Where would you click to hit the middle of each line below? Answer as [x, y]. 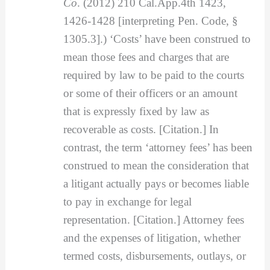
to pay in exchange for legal [127, 202]
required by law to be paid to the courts [153, 75]
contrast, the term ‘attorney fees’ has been [158, 148]
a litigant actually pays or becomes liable [156, 184]
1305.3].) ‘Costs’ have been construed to [157, 39]
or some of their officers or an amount [150, 93]
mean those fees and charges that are [146, 57]
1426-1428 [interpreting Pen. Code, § [150, 21]
